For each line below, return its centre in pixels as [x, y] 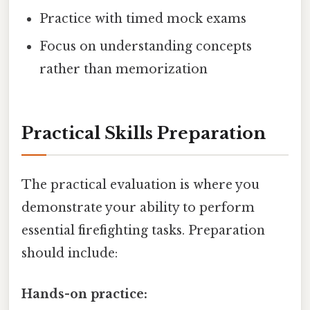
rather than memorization [124, 70]
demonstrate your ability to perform [138, 208]
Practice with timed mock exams [143, 19]
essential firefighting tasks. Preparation [143, 231]
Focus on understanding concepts [146, 47]
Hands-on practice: [84, 294]
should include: [70, 254]
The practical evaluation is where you [140, 185]
